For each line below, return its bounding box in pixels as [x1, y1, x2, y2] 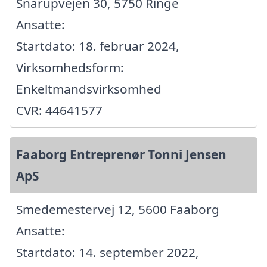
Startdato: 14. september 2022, [16, 244, 199, 261]
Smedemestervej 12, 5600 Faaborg [16, 201, 219, 218]
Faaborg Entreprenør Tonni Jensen [16, 146, 226, 163]
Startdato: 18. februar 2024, [16, 38, 179, 55]
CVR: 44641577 [16, 102, 103, 119]
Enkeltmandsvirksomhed [16, 80, 162, 98]
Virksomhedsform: [16, 59, 124, 76]
